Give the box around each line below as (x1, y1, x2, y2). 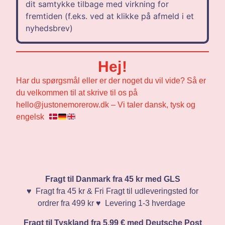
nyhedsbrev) (26, 23, 73, 34)
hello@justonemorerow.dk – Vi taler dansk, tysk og (16, 100, 196, 109)
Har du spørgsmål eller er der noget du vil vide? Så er (16, 76, 206, 85)
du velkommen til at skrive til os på (16, 88, 138, 97)
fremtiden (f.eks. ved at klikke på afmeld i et (26, 11, 194, 22)
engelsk (16, 113, 49, 122)
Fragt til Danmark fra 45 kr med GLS (45, 175, 180, 184)
